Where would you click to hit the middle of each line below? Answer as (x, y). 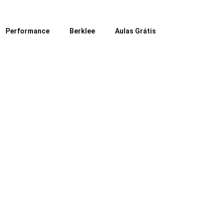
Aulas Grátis (136, 31)
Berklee (82, 31)
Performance (28, 31)
